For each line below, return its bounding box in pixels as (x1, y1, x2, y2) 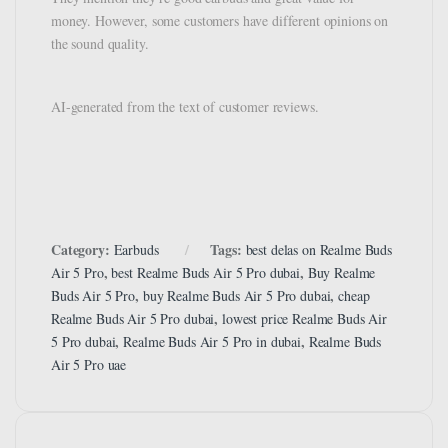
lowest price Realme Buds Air (221, 309, 388, 329)
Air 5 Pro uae (51, 355, 127, 375)
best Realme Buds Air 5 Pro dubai (111, 263, 301, 283)
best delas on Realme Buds (245, 240, 393, 260)
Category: (51, 239, 114, 261)
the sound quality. (51, 34, 149, 54)
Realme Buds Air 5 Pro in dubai (123, 332, 302, 352)
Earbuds (113, 240, 159, 260)
